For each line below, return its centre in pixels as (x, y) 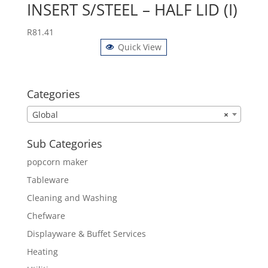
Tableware (48, 179)
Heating (42, 251)
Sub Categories (64, 143)
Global (45, 114)
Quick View (140, 47)
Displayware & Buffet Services (86, 233)
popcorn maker (57, 162)
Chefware (46, 215)
